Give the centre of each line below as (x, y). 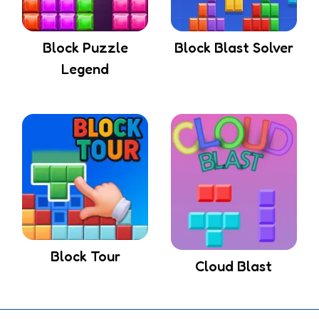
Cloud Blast (234, 266)
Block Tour (85, 256)
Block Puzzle (85, 48)
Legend (85, 69)
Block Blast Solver (234, 48)
